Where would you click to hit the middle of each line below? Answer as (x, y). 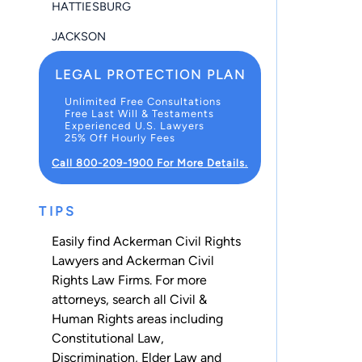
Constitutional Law (106, 338)
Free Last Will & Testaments (139, 113)
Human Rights (93, 318)
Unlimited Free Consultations (143, 101)
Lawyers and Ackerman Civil (133, 260)
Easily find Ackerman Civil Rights (146, 241)
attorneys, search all (111, 299)
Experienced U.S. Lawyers (135, 125)
